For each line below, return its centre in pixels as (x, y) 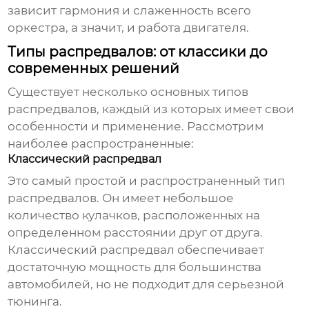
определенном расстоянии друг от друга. (136, 233)
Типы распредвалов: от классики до (138, 52)
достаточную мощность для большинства (135, 267)
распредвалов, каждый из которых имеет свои (151, 109)
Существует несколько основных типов (128, 92)
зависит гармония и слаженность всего (130, 11)
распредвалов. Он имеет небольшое (121, 198)
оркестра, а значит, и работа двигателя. (129, 28)
